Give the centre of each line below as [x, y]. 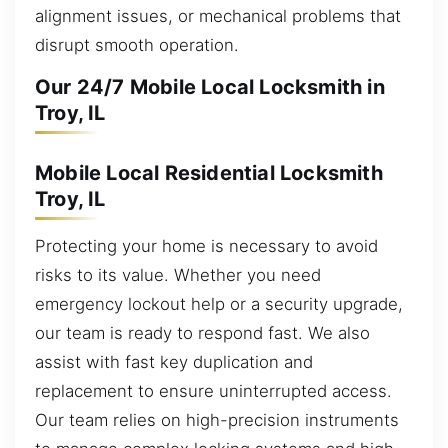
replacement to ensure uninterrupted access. [213, 391]
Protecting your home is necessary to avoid [206, 246]
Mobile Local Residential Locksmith [209, 172]
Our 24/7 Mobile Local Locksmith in [210, 87]
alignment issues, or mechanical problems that [218, 15]
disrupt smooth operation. [137, 44]
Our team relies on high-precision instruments [217, 420]
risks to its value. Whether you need [178, 275]
